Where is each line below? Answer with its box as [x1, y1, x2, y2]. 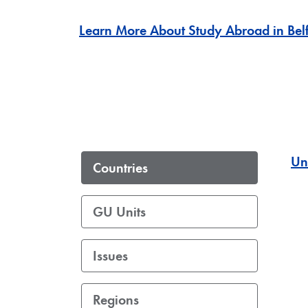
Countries [93, 158, 148, 177]
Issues [93, 246, 128, 265]
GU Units [93, 202, 146, 221]
